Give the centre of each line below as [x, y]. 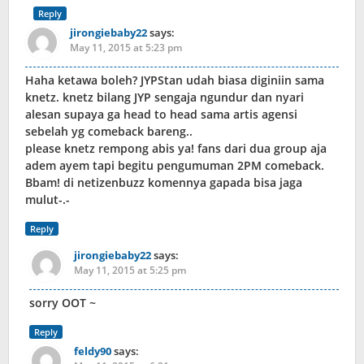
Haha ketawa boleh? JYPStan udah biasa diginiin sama [175, 80]
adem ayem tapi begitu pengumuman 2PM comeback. [175, 166]
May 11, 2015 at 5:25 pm [130, 271]
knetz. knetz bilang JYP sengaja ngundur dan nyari [165, 97]
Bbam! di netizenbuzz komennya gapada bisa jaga [164, 183]
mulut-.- [48, 200]
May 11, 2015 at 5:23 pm [126, 48]
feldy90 [93, 351]
